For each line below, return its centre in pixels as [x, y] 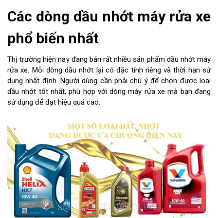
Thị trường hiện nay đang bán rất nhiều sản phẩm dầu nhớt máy [109, 60]
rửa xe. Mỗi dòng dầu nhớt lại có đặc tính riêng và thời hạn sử [109, 70]
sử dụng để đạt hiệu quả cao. [54, 102]
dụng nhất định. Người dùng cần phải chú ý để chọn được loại [109, 81]
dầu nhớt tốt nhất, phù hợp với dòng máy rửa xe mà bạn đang [109, 92]
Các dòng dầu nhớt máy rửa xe [109, 17]
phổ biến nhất [53, 38]
